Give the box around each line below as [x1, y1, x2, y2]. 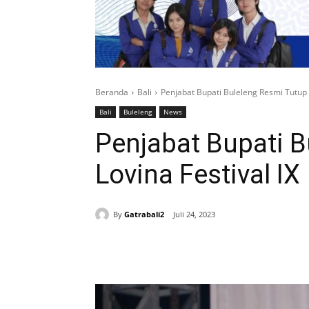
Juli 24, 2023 [173, 209, 215, 220]
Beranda [95, 86, 128, 99]
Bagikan [128, 245, 158, 256]
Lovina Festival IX [95, 159, 300, 190]
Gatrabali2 [124, 208, 164, 219]
